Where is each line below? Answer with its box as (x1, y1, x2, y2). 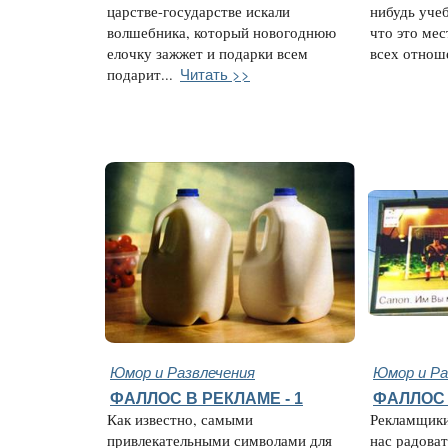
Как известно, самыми (107, 410, 253, 429)
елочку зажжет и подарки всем (107, 44, 308, 64)
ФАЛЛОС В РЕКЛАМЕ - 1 (110, 389, 303, 407)
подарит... (107, 65, 173, 85)
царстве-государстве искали (107, 2, 290, 22)
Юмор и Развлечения (110, 361, 255, 382)
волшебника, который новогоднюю (107, 23, 336, 43)
